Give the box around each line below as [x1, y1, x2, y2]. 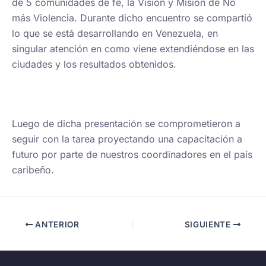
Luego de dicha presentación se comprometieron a [12, 118, 240, 129]
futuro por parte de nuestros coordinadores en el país [12, 148, 252, 160]
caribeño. [12, 164, 54, 176]
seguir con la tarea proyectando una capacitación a [12, 133, 242, 145]
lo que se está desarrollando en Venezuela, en [12, 27, 218, 39]
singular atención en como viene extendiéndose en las [12, 43, 254, 55]
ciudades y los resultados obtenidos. [12, 58, 176, 70]
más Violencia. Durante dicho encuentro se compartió [12, 12, 252, 24]
